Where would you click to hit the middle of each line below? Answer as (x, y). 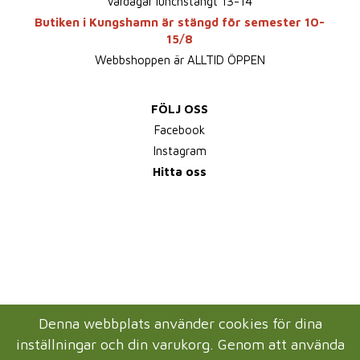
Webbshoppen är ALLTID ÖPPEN (180, 59)
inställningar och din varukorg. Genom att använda (180, 345)
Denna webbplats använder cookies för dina (180, 324)
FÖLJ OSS (180, 108)
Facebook (180, 129)
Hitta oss (180, 171)
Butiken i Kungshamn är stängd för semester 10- (180, 22)
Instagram (180, 150)
